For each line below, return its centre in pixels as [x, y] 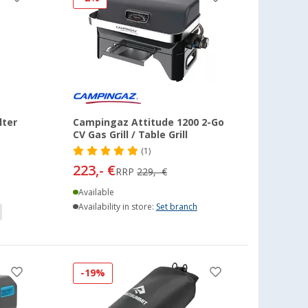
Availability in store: [117, 207]
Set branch [176, 207]
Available [96, 192]
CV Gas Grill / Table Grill [131, 134]
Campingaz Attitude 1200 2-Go [149, 122]
